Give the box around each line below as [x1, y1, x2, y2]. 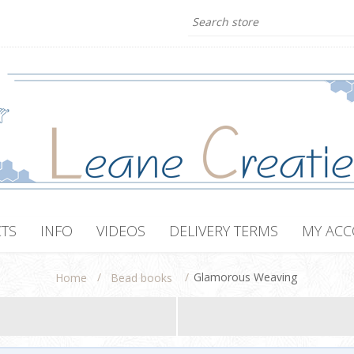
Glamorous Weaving [193, 269, 297, 284]
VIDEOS [96, 221, 145, 240]
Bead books [110, 270, 172, 286]
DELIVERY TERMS [169, 221, 278, 240]
